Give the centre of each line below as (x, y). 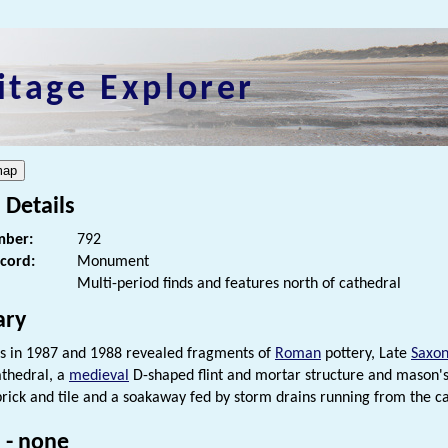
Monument (113, 262)
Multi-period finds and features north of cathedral (239, 284)
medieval (99, 376)
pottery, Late (366, 354)
